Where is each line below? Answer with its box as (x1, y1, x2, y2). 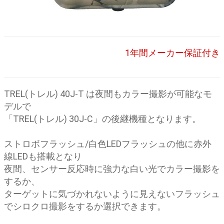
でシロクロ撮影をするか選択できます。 (4, 201, 166, 211)
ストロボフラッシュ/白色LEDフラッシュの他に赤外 (4, 138, 211, 149)
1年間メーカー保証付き (125, 47, 220, 58)
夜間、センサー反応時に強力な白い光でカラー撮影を (4, 163, 220, 174)
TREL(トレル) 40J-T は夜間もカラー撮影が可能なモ (4, 88, 212, 99)
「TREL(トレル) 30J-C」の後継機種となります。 (4, 113, 201, 124)
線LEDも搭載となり (4, 151, 82, 161)
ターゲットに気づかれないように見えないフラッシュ (4, 188, 220, 199)
